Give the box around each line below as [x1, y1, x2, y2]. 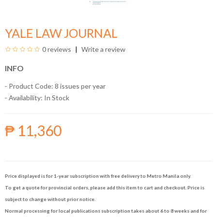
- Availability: [5, 93, 43, 102]
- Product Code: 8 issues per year [5, 82, 106, 90]
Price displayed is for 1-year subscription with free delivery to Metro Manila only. [5, 173, 191, 179]
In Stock [43, 93, 69, 102]
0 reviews [42, 45, 71, 53]
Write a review [80, 45, 125, 53]
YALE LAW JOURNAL [5, 26, 118, 40]
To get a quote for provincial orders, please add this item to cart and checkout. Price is [5, 185, 204, 190]
